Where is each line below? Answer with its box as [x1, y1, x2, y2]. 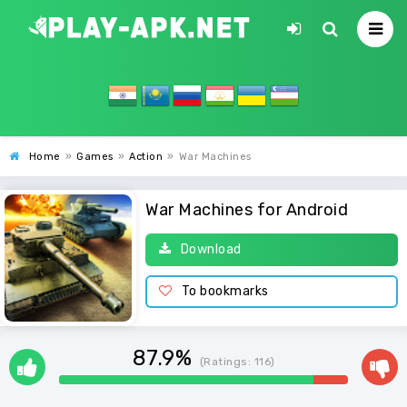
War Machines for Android [145, 199, 348, 220]
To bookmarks [181, 283, 269, 299]
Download [180, 241, 242, 257]
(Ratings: [199, 355, 254, 368]
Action [129, 151, 163, 163]
